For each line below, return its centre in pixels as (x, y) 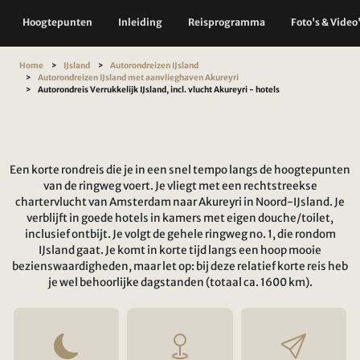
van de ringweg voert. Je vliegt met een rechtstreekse (180, 186)
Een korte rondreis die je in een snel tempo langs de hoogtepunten (180, 170)
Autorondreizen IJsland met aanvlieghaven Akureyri (138, 78)
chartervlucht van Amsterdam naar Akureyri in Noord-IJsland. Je (180, 202)
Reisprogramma (227, 22)
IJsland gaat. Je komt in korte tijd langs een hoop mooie (180, 251)
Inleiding (140, 22)
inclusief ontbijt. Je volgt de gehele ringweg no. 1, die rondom (180, 235)
